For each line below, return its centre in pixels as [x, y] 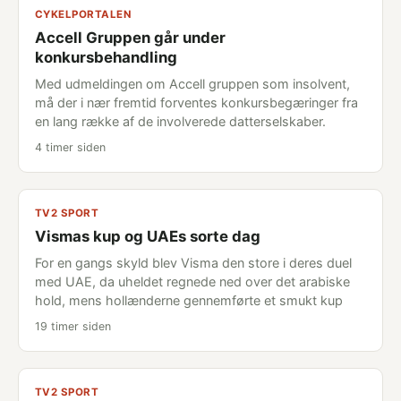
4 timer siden [70, 147]
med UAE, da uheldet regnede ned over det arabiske [192, 282]
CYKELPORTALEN [83, 14]
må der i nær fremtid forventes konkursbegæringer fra [196, 102]
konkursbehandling [106, 57]
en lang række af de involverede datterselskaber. [180, 121]
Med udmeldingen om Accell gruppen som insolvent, [192, 84]
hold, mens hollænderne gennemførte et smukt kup [189, 300]
